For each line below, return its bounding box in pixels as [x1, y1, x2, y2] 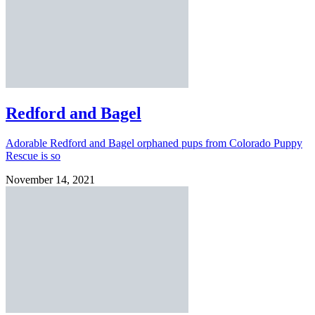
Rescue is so [6, 150, 60, 162]
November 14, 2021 [6, 174, 95, 186]
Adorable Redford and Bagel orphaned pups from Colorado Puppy [6, 137, 302, 150]
